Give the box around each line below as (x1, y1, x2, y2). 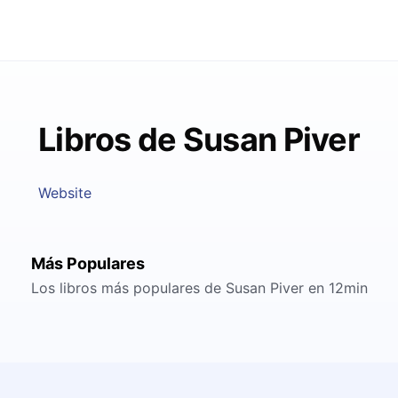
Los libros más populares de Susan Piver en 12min (30, 279, 368, 297)
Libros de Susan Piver (38, 120, 360, 159)
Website (38, 184, 92, 202)
